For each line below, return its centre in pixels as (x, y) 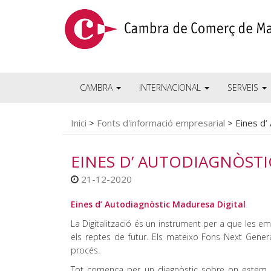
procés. (85, 250)
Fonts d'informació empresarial (161, 123)
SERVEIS (244, 87)
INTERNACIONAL (171, 87)
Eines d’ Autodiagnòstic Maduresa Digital (158, 204)
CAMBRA (97, 87)
